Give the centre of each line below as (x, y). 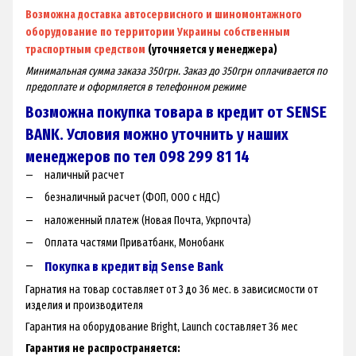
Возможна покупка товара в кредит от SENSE (176, 112)
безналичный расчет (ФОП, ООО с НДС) (132, 198)
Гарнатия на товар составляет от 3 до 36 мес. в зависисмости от (172, 289)
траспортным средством (85, 49)
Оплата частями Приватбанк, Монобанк (134, 243)
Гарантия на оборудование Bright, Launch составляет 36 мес (162, 327)
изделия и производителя (84, 305)
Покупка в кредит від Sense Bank (134, 266)
